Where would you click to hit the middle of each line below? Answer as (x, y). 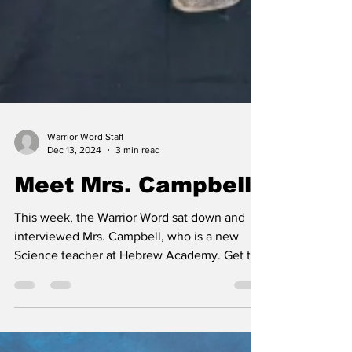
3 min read (138, 235)
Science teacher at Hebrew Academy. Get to (136, 340)
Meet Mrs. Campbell (133, 270)
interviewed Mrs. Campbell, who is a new (126, 321)
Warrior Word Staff (85, 222)
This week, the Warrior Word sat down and (130, 302)
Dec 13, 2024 (74, 235)
